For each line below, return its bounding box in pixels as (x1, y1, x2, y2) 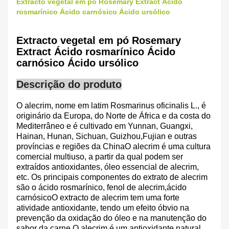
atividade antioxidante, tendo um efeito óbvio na (16, 203, 189, 213)
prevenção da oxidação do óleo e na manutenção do (16, 214, 207, 223)
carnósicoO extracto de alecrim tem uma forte (16, 193, 179, 202)
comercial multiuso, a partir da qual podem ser (16, 152, 183, 162)
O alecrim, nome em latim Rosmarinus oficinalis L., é (16, 101, 206, 110)
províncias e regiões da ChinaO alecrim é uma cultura (16, 142, 211, 151)
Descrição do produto (16, 79, 122, 90)
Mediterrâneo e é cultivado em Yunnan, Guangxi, (16, 122, 193, 131)
